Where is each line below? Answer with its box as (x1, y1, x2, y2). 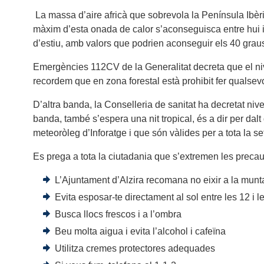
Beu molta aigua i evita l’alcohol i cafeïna (55, 226, 226, 236)
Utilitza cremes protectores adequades (55, 243, 216, 253)
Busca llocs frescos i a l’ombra (55, 209, 182, 219)
